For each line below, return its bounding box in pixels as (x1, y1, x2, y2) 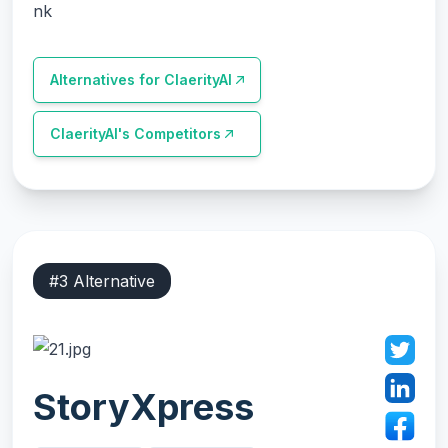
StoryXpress (33, 385, 254, 429)
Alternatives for (50, 71, 164, 88)
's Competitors (118, 125, 221, 142)
